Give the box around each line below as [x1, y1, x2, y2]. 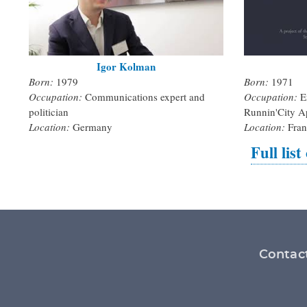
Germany [73, 120, 112, 134]
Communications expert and [85, 90, 205, 104]
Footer [36, 243, 74, 254]
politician [29, 105, 69, 119]
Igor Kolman [96, 59, 156, 75]
